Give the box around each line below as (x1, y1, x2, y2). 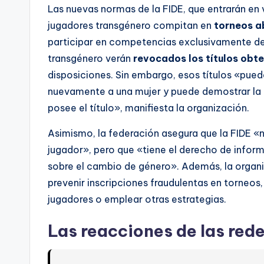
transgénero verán (48, 52, 133, 65)
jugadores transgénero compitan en (48, 19, 214, 32)
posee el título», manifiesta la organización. (48, 102, 249, 114)
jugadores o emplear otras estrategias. (48, 193, 226, 206)
